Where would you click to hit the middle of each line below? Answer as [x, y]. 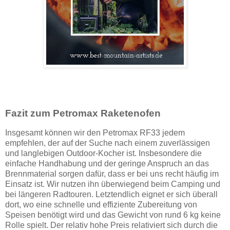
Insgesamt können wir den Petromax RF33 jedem [95, 132]
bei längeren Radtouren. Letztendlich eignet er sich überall [111, 194]
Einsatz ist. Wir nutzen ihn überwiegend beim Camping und [113, 184]
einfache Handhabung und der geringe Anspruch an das [107, 163]
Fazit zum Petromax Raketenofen [83, 113]
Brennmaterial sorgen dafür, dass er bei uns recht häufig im [112, 174]
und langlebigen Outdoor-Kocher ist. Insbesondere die [103, 153]
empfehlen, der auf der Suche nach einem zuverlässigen [108, 143]
